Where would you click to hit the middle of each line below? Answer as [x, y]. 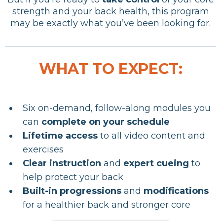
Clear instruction [62, 163]
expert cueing [156, 163]
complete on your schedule [106, 122]
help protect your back [73, 177]
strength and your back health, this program [110, 11]
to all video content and [151, 135]
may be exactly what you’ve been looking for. [110, 23]
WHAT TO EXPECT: [110, 69]
